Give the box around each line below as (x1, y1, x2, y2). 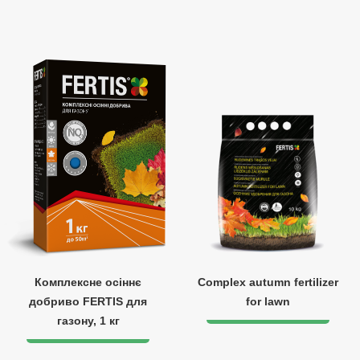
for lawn (245, 295, 290, 308)
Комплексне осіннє (35, 276, 142, 288)
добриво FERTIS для (29, 295, 148, 308)
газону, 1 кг (56, 314, 120, 327)
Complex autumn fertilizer (197, 276, 338, 288)
